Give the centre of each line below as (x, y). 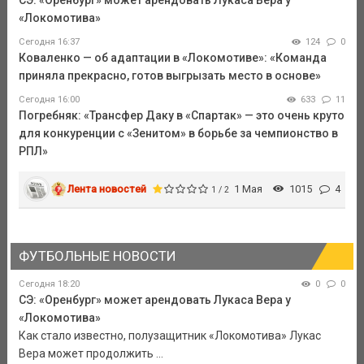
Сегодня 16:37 (49, 41)
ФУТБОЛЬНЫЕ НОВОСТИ (97, 256)
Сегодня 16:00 (49, 99)
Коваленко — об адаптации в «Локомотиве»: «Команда (172, 57)
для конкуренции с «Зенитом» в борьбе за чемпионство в (178, 133)
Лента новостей (107, 188)
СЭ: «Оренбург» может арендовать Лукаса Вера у (154, 300)
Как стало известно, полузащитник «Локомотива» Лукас (169, 336)
